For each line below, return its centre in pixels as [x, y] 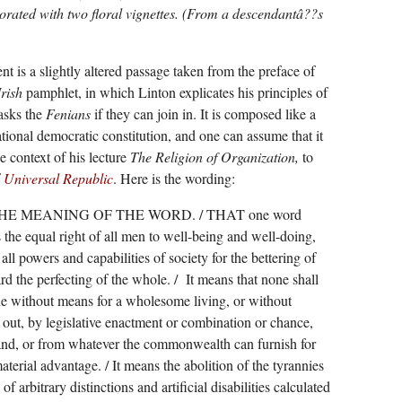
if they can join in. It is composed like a [205, 114]
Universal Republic [58, 179]
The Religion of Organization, [216, 157]
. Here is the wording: [174, 179]
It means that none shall [252, 279]
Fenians [70, 114]
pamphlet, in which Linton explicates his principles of [175, 92]
